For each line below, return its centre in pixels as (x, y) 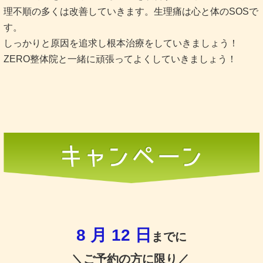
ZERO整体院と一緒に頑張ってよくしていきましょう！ (120, 59)
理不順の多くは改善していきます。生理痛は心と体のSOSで (131, 11)
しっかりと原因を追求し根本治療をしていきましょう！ (121, 43)
